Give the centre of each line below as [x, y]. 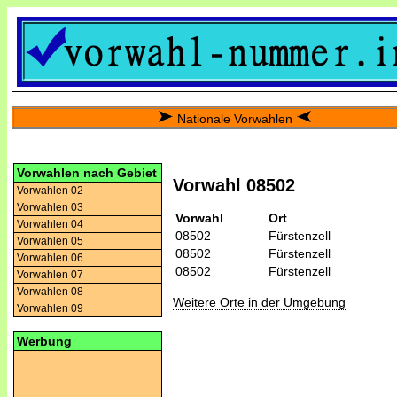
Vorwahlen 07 [50, 275]
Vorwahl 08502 [234, 186]
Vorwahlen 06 [50, 258]
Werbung [44, 341]
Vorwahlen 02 [50, 191]
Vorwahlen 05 [50, 241]
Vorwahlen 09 [50, 308]
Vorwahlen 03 [50, 207]
